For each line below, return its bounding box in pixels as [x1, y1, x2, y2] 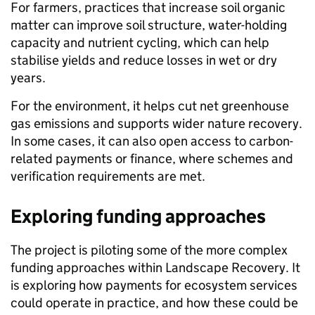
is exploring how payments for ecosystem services [11, 277, 297, 294]
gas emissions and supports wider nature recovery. [11, 115, 302, 132]
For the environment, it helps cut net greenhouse [11, 98, 289, 115]
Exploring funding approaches [11, 205, 269, 229]
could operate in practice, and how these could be [11, 295, 298, 311]
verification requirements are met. [11, 168, 214, 185]
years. [11, 70, 51, 86]
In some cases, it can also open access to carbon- [11, 133, 293, 150]
